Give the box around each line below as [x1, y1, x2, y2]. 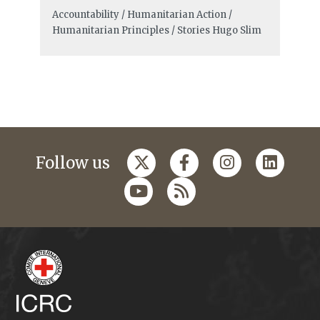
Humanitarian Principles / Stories [51, 24, 210, 37]
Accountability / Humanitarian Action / [51, 9, 232, 21]
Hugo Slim [211, 24, 261, 37]
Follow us [36, 153, 110, 174]
